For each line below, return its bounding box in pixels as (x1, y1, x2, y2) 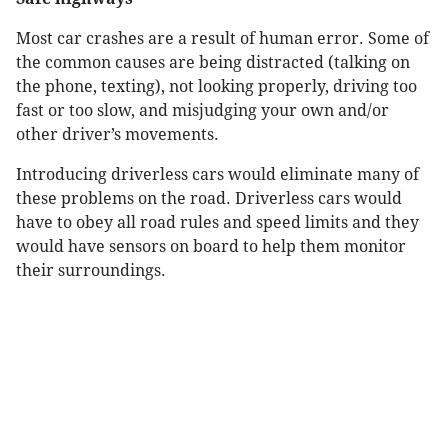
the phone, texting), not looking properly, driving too (16, 77, 417, 97)
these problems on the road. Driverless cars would (16, 189, 402, 209)
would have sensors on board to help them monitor (16, 237, 406, 257)
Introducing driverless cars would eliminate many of (16, 165, 419, 185)
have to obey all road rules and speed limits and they (16, 213, 419, 233)
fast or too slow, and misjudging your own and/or (16, 101, 389, 121)
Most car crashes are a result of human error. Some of (16, 29, 429, 49)
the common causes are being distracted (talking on (16, 53, 410, 73)
